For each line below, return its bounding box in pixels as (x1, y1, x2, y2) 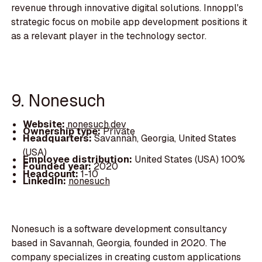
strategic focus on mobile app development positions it (11, 16, 248, 29)
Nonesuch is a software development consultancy (11, 223, 227, 236)
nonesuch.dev (67, 118, 126, 131)
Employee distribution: (22, 153, 135, 166)
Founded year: (22, 160, 94, 173)
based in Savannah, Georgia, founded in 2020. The (11, 237, 227, 250)
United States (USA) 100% (134, 153, 245, 166)
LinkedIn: (22, 174, 68, 187)
